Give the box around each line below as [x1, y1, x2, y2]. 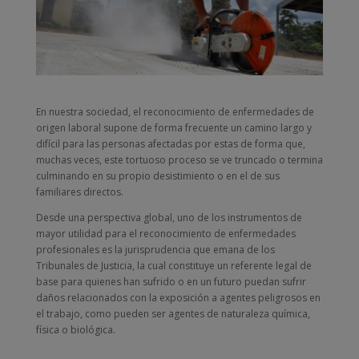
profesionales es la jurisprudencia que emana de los [35, 242, 275, 256]
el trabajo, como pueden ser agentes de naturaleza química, [35, 306, 310, 321]
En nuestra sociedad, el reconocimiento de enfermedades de [35, 104, 314, 119]
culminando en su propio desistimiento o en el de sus [35, 168, 280, 183]
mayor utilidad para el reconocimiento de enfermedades [35, 226, 296, 240]
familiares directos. [35, 184, 123, 199]
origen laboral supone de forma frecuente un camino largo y [35, 120, 312, 135]
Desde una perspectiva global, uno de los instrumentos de [35, 210, 302, 224]
